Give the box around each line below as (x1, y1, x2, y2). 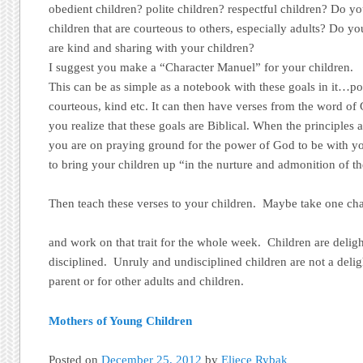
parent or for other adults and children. (49, 275, 245, 288)
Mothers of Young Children (49, 314, 193, 327)
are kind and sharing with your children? (49, 41, 255, 54)
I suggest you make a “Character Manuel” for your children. (49, 60, 354, 74)
